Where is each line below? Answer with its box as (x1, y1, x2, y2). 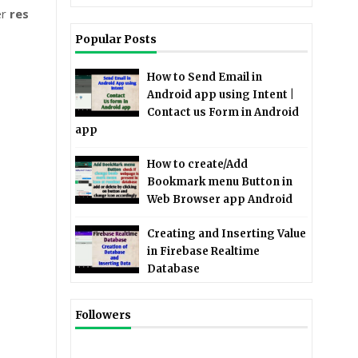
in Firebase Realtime (147, 245, 261, 258)
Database (147, 262, 201, 276)
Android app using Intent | (147, 88, 295, 101)
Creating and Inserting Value (147, 227, 307, 241)
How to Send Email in (147, 70, 263, 84)
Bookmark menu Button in (147, 175, 293, 189)
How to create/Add (147, 157, 249, 171)
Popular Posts (75, 32, 157, 46)
